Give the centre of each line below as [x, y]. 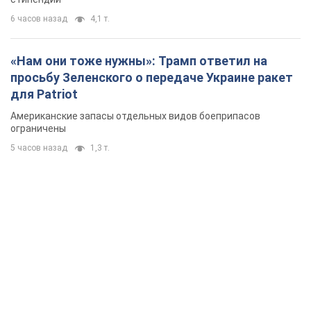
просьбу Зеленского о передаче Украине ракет [152, 78]
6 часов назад [39, 19]
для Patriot [44, 94]
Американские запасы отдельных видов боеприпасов [135, 116]
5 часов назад [39, 148]
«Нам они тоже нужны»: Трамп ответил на [139, 61]
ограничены [38, 129]
